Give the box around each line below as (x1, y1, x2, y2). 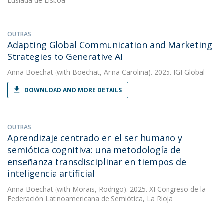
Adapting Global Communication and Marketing (7, 39, 212, 51)
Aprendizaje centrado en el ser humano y (7, 132, 182, 144)
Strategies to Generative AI (7, 51, 123, 62)
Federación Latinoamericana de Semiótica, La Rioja (7, 194, 173, 203)
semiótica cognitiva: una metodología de (7, 144, 181, 156)
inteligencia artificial (7, 167, 95, 179)
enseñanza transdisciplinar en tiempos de (7, 156, 186, 167)
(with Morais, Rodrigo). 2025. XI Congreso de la (53, 184, 206, 194)
